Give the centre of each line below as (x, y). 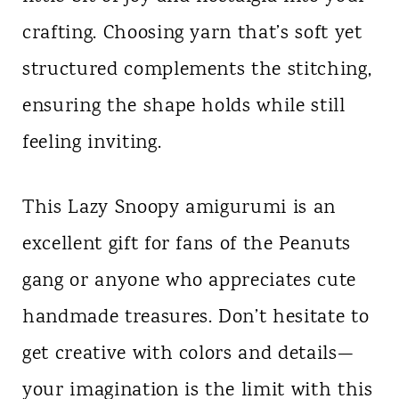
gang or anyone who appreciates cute (189, 282)
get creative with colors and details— (188, 355)
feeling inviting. (92, 144)
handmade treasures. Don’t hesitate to (195, 318)
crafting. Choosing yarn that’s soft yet (192, 34)
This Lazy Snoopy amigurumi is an (179, 209)
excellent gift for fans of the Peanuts (187, 245)
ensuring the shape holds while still (183, 107)
